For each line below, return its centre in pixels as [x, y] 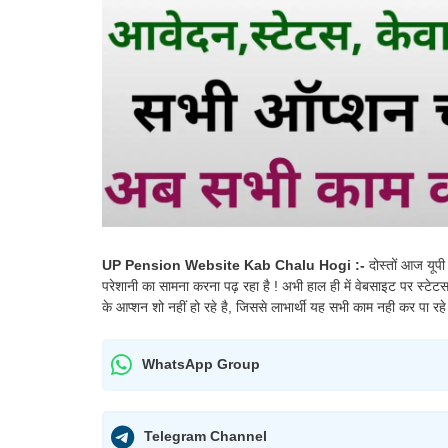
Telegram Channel [205, 436]
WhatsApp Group [201, 364]
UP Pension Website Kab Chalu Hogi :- [235, 264]
